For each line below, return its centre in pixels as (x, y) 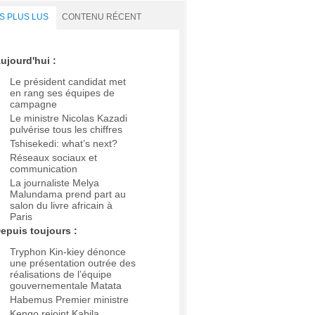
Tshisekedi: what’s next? (64, 144)
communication (44, 169)
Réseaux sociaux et (53, 158)
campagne (33, 104)
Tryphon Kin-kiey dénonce (68, 252)
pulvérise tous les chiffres (66, 130)
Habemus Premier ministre (69, 300)
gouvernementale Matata (66, 286)
